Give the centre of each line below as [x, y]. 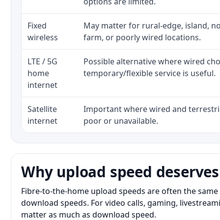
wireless [43, 37]
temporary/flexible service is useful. [150, 73]
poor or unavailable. [121, 121]
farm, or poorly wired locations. [142, 37]
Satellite [42, 109]
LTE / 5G [42, 61]
